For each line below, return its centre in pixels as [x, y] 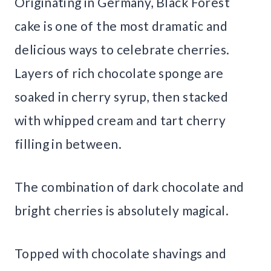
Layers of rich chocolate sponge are [119, 73]
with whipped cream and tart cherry [120, 120]
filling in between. [68, 143]
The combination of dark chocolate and [129, 186]
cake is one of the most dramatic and [121, 25]
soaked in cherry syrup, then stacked [122, 96]
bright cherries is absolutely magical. [122, 210]
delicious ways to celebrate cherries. [122, 49]
